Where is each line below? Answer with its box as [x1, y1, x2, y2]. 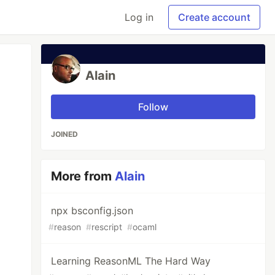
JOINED [51, 130, 79, 139]
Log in [125, 11, 153, 23]
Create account [178, 11, 250, 23]
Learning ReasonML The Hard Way [51, 255, 211, 267]
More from [51, 169, 115, 184]
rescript [91, 222, 123, 232]
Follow [138, 101, 169, 113]
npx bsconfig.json [51, 204, 134, 217]
